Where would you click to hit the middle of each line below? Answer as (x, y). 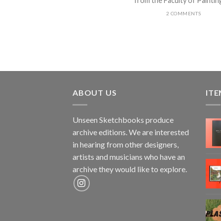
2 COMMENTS (184, 13)
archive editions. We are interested (131, 132)
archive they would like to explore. (130, 169)
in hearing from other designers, (126, 144)
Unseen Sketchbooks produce (123, 119)
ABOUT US (95, 93)
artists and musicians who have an (129, 156)
